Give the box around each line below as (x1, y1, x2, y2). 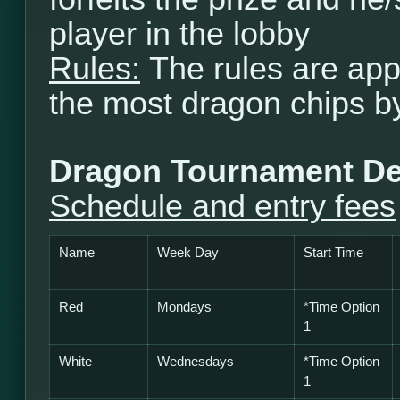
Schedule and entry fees (49, 188, 396, 224)
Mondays (157, 300, 212, 314)
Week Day (157, 246, 219, 260)
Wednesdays (157, 354, 234, 369)
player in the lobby (49, 16, 310, 52)
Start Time (304, 246, 363, 260)
